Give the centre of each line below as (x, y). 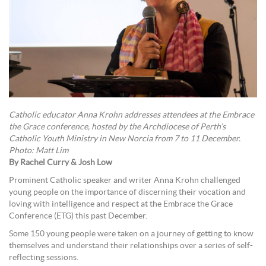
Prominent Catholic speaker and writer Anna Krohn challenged (125, 180)
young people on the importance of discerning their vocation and (127, 192)
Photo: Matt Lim (39, 151)
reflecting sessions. (44, 257)
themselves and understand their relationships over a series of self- (131, 246)
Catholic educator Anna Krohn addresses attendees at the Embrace (132, 115)
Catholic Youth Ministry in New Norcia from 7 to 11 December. (125, 139)
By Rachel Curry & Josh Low (61, 162)
